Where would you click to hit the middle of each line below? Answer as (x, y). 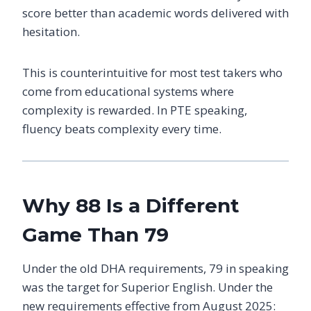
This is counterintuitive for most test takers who (152, 72)
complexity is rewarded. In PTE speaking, (135, 110)
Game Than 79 (95, 234)
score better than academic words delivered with (155, 12)
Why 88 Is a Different (131, 205)
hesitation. (51, 31)
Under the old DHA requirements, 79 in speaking (155, 268)
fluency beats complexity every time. (122, 128)
